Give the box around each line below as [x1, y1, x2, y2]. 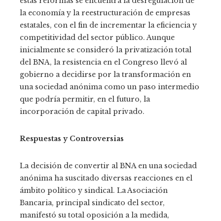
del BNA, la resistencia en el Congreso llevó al [20, 57, 187, 67]
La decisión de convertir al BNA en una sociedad [20, 161, 197, 170]
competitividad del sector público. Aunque [20, 33, 175, 42]
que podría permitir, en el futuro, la [20, 94, 150, 104]
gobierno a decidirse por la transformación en [20, 70, 191, 79]
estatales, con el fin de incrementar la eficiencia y [20, 20, 197, 30]
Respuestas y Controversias [20, 134, 124, 143]
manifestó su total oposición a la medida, [20, 210, 169, 220]
